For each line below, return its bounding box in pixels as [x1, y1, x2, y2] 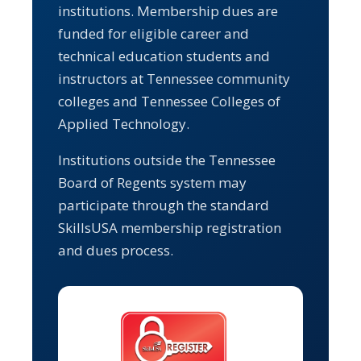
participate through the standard [58, 195, 269, 214]
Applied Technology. [58, 114, 189, 133]
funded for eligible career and [58, 23, 249, 43]
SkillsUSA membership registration [58, 218, 281, 237]
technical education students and [58, 46, 270, 65]
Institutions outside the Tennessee [58, 150, 276, 169]
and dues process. [58, 240, 173, 259]
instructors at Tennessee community [58, 68, 290, 88]
